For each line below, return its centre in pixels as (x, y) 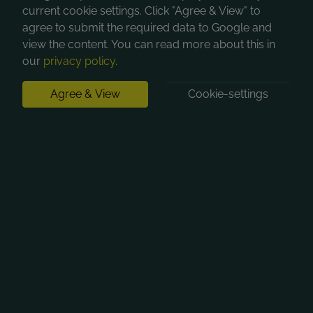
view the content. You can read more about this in (149, 44)
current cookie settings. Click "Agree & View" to (141, 11)
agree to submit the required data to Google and (147, 28)
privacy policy (79, 61)
